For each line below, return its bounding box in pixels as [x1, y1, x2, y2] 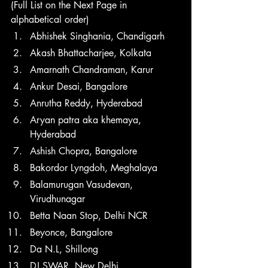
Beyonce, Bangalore [30, 226, 115, 239]
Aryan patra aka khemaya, [30, 113, 144, 126]
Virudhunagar [30, 192, 88, 205]
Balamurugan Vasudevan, [30, 178, 136, 191]
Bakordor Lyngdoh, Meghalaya [30, 161, 157, 174]
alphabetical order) [11, 13, 89, 26]
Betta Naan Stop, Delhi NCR [30, 209, 148, 222]
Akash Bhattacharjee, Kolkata [30, 46, 151, 59]
